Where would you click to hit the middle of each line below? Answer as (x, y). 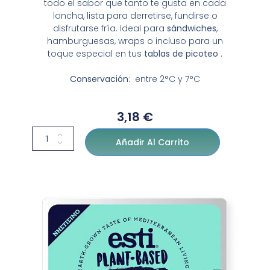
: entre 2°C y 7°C (164, 79)
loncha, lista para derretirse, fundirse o (135, 16)
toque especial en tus (96, 54)
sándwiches (191, 29)
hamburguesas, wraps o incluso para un (135, 41)
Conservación (99, 79)
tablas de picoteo (182, 54)
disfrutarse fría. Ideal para (110, 29)
